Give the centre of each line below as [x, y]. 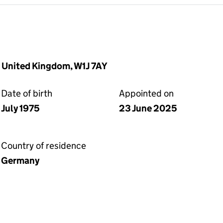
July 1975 [20, 108]
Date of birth [27, 93]
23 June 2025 [148, 108]
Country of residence [44, 146]
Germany [20, 161]
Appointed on [146, 93]
